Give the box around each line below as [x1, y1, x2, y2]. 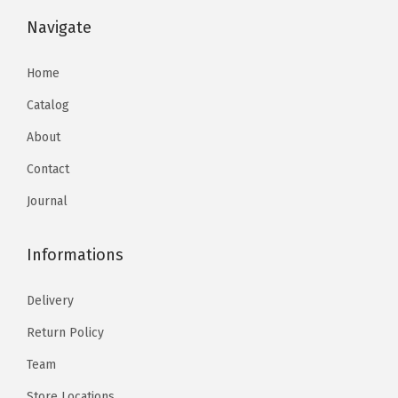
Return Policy [27, 324, 104, 340]
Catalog [27, 97, 69, 113]
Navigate [27, 17, 92, 37]
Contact [27, 161, 69, 177]
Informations [27, 244, 123, 265]
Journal [27, 193, 68, 209]
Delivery [27, 292, 74, 308]
